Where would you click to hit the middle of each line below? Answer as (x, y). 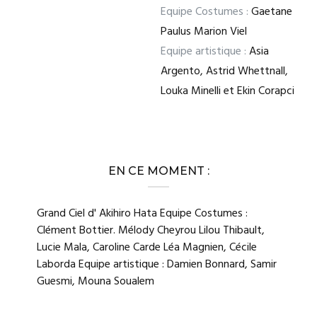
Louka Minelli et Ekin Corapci (227, 91)
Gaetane (270, 12)
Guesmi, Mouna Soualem (95, 282)
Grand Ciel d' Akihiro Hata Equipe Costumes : (142, 214)
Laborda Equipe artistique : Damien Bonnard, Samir (156, 265)
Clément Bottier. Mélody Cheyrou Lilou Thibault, (150, 231)
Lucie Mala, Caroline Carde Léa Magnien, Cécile (146, 248)
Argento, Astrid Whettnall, (224, 71)
